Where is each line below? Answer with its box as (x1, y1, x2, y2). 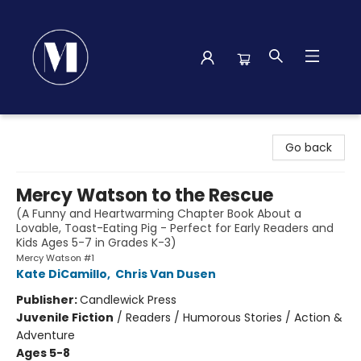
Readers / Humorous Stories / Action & (126, 309, 342, 326)
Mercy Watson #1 (16, 251, 94, 264)
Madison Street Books (12, 122, 132, 138)
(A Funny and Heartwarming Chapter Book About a (16, 205, 301, 222)
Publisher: (16, 292, 80, 308)
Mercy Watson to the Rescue (16, 183, 273, 208)
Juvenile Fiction (16, 309, 114, 326)
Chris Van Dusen (115, 266, 216, 282)
